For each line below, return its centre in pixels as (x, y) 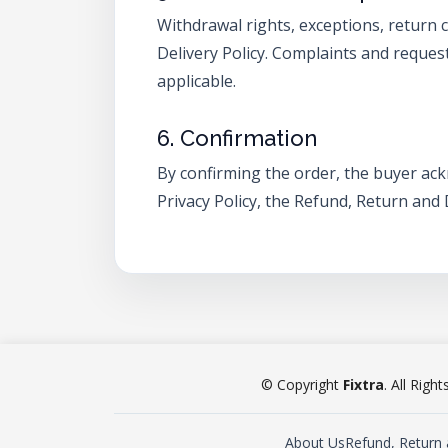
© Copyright (301, 384)
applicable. (196, 81)
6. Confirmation (237, 138)
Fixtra (363, 384)
